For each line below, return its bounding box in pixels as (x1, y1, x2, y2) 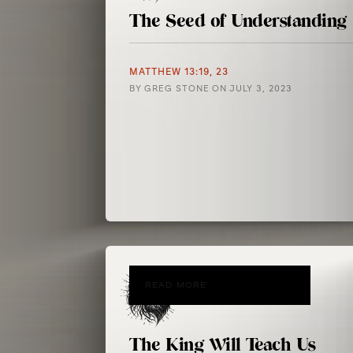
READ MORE (145, 281, 207, 290)
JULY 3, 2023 (229, 84, 293, 94)
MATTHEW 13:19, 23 (129, 66, 229, 77)
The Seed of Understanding (129, 8, 347, 35)
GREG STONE (144, 84, 210, 94)
